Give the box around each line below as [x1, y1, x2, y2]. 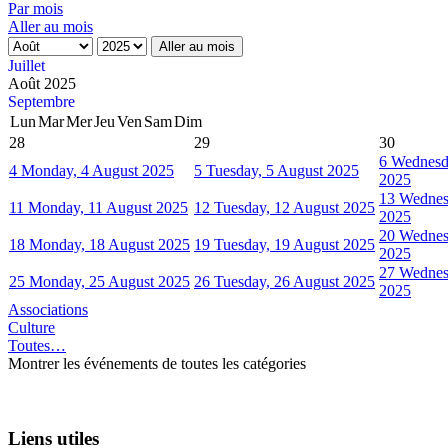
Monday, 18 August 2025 [29, 235, 190, 253]
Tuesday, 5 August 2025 [206, 161, 359, 179]
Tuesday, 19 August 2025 [214, 235, 375, 253]
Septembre [8, 92, 75, 110]
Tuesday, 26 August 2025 [214, 272, 375, 290]
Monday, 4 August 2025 [21, 161, 174, 179]
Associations [8, 300, 88, 318]
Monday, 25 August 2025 [29, 272, 190, 290]
